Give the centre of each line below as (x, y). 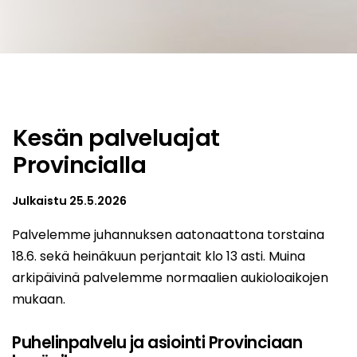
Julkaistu (41, 201)
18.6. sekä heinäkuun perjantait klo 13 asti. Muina (159, 257)
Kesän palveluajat (116, 137)
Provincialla (79, 165)
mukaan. (39, 300)
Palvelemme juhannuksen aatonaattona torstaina (168, 235)
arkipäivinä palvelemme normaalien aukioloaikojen (170, 278)
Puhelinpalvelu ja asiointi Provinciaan (157, 342)
